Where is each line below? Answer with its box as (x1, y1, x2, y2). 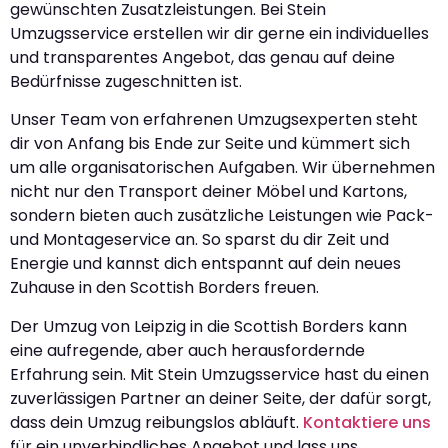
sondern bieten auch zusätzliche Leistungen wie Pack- (10, 204, 434, 228)
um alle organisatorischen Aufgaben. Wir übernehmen (10, 156, 435, 180)
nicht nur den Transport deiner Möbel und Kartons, (10, 180, 407, 204)
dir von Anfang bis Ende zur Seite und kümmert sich (10, 132, 410, 156)
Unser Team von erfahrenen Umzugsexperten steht (10, 108, 418, 132)
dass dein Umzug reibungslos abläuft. (10, 410, 303, 434)
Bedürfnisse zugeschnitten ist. (10, 69, 242, 93)
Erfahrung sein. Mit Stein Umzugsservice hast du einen (10, 362, 429, 386)
